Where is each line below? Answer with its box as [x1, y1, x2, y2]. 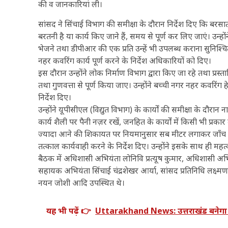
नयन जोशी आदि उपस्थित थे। [38, 177, 125, 189]
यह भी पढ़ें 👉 [46, 205, 92, 217]
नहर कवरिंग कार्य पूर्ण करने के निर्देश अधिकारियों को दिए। [38, 55, 212, 67]
